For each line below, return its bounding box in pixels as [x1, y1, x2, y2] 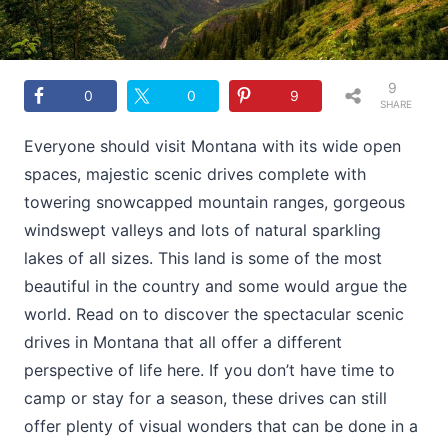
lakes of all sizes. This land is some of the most [24, 247, 382, 268]
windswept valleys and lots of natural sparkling [24, 219, 381, 240]
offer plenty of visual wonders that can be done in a [24, 415, 418, 436]
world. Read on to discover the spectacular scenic [24, 303, 404, 324]
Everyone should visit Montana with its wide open [24, 135, 401, 156]
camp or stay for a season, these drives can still [24, 387, 387, 408]
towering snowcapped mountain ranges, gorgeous [24, 191, 405, 212]
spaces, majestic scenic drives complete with [24, 163, 366, 184]
